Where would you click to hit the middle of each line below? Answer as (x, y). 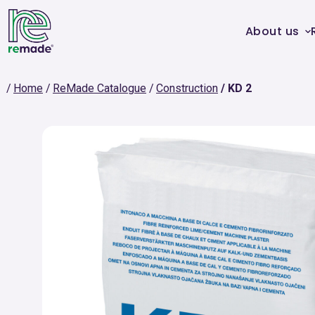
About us (272, 31)
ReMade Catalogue (99, 88)
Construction (187, 88)
